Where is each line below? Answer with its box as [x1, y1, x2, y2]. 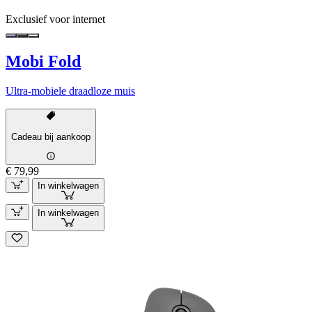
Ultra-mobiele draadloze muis [6, 85, 135, 97]
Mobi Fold [6, 52, 81, 71]
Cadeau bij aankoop [11, 131, 91, 142]
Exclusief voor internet [6, 13, 105, 26]
